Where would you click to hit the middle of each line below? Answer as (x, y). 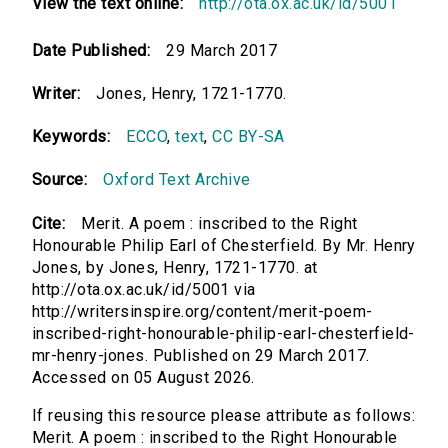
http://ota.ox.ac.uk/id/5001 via (144, 290)
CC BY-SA (248, 137)
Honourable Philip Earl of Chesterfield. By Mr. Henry (224, 246)
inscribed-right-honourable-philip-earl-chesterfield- (223, 334)
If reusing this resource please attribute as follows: (224, 416)
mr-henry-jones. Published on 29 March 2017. (201, 356)
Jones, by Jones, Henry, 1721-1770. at (175, 268)
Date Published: (91, 51)
